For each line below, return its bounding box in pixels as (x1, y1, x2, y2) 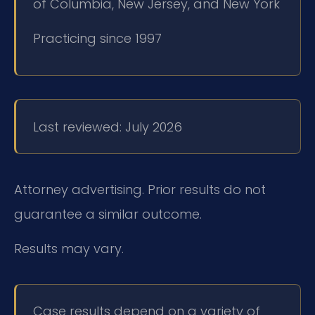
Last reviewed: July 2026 (33, 117, 182, 136)
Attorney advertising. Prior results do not (14, 180, 266, 198)
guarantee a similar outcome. (14, 205, 202, 223)
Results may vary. (14, 240, 124, 258)
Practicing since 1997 (33, 30, 162, 48)
